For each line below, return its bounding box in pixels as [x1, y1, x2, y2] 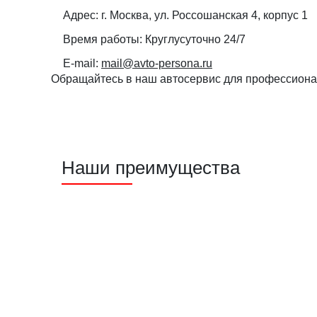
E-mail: [63, 57, 98, 69]
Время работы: [63, 33, 142, 45]
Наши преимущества [62, 157, 240, 178]
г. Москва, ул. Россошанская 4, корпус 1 [101, 9, 308, 21]
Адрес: [63, 9, 98, 21]
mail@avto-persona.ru [101, 57, 212, 69]
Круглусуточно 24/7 [145, 33, 246, 45]
